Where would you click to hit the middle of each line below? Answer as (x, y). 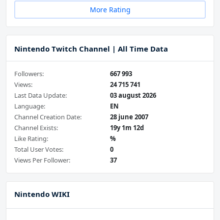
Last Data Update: (41, 96)
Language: (30, 106)
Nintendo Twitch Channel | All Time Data (91, 49)
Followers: (29, 74)
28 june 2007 (129, 117)
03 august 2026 (133, 96)
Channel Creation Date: (48, 117)
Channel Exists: (36, 128)
